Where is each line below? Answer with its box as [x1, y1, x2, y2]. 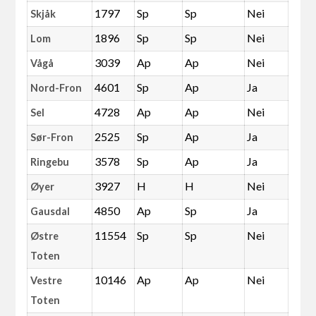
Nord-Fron [30, 81, 82, 94]
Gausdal [30, 205, 70, 217]
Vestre [30, 274, 62, 286]
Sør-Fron [30, 130, 73, 143]
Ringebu [30, 155, 69, 168]
